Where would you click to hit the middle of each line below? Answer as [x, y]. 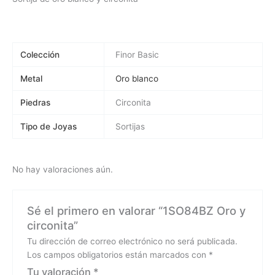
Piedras [36, 103]
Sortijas [130, 127]
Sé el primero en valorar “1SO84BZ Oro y [136, 211]
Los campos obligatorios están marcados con [118, 255]
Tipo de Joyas [49, 127]
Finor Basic [137, 55]
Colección [40, 55]
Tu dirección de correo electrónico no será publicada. [132, 242]
